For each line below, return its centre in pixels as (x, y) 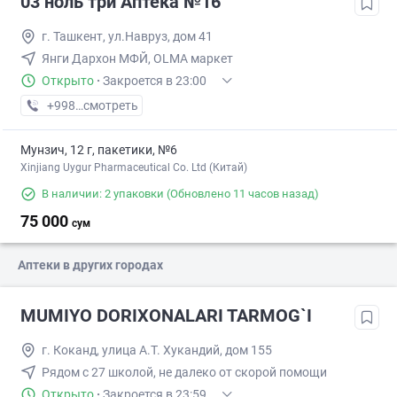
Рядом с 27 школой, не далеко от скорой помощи (184, 373)
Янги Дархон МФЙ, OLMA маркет (137, 59)
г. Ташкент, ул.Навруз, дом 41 (127, 37)
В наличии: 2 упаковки (103, 194)
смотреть (111, 106)
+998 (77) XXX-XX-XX (106, 106)
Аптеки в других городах (90, 265)
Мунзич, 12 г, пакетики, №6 (99, 150)
